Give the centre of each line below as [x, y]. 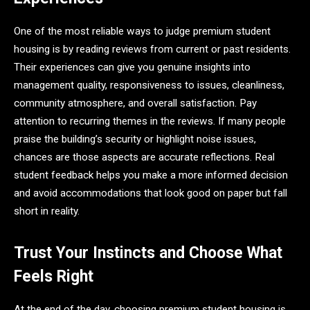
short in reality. [47, 211]
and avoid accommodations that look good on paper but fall [151, 193]
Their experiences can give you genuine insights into [132, 67]
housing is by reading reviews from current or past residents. [152, 49]
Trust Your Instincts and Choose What [148, 253]
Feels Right [54, 276]
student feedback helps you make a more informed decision [151, 175]
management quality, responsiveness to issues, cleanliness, [149, 85]
